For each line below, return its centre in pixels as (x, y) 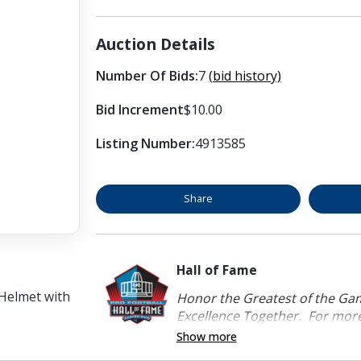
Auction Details (155, 44)
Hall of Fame (216, 270)
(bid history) (245, 75)
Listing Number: (145, 143)
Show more (206, 336)
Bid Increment (139, 109)
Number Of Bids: (147, 75)
